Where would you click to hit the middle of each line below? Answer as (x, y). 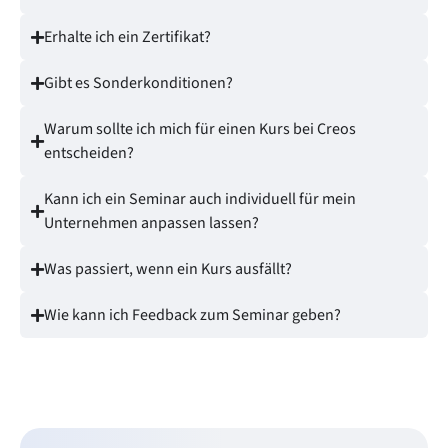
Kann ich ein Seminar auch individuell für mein (200, 199)
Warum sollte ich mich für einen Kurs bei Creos (200, 129)
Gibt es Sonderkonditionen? (138, 83)
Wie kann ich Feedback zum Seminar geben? (192, 315)
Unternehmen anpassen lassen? (151, 223)
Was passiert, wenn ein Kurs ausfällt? (168, 269)
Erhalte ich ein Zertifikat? (127, 37)
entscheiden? (89, 153)
